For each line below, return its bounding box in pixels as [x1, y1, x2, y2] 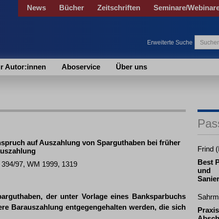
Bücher [59, 3, 84, 12]
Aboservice [62, 63, 100, 71]
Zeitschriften [97, 3, 140, 12]
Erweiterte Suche [147, 39, 193, 46]
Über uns [116, 63, 147, 71]
